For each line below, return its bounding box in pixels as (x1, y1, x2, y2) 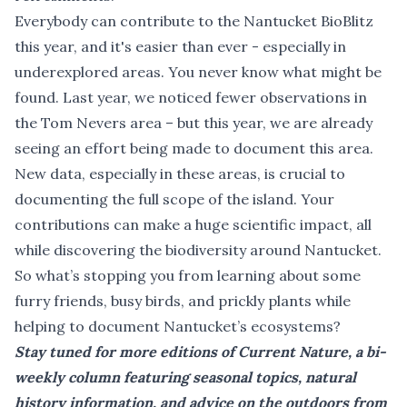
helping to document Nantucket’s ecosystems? (15, 316, 341, 335)
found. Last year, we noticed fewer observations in (15, 87, 367, 106)
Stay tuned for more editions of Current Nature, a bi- (15, 342, 386, 361)
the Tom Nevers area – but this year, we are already (15, 113, 372, 132)
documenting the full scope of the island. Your (15, 189, 334, 208)
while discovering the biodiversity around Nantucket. (15, 240, 382, 259)
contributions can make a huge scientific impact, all (15, 214, 372, 233)
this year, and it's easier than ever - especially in (15, 36, 346, 55)
